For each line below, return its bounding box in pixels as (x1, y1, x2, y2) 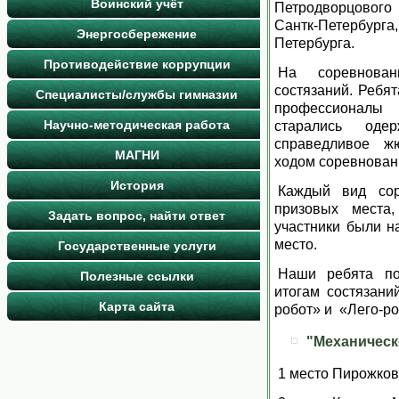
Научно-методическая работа (44, 118, 230, 132)
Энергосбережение (77, 27, 197, 41)
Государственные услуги (57, 239, 216, 253)
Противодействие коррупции (43, 57, 231, 71)
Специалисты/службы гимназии (36, 87, 238, 102)
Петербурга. (274, 36, 354, 51)
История (110, 178, 164, 192)
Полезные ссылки (79, 269, 194, 283)
